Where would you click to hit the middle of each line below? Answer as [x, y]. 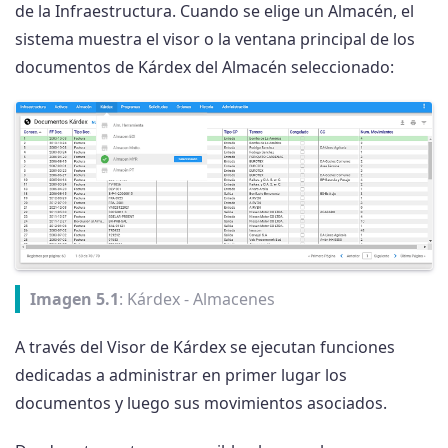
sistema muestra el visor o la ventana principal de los [215, 39]
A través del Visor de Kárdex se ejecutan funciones [205, 347]
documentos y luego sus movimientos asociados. [201, 403]
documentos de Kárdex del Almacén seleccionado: [204, 67]
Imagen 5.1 [74, 299]
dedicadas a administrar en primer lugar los [181, 375]
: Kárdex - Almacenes [197, 299]
